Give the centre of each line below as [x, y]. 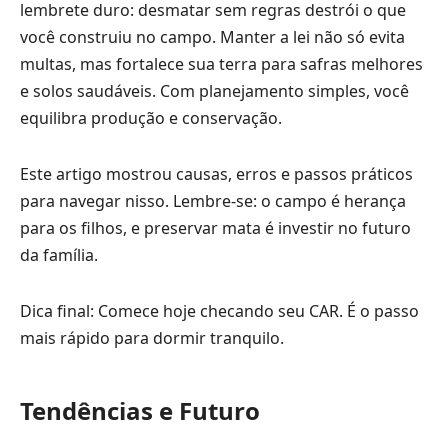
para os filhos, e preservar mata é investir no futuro [215, 227]
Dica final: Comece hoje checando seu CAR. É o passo [219, 310]
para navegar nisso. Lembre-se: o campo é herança [213, 200]
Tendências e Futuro [140, 410]
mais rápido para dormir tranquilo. [152, 337]
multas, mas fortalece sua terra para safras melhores [221, 63]
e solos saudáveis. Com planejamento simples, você [214, 90]
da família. [59, 254]
